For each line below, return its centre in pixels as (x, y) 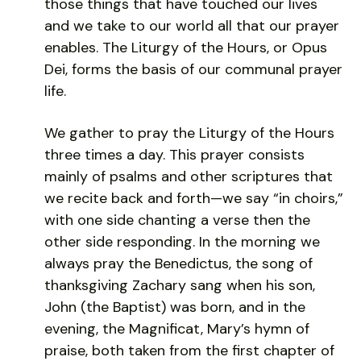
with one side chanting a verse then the (177, 220)
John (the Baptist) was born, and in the (175, 307)
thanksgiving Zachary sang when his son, (180, 285)
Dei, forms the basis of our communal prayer (193, 69)
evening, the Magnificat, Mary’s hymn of (177, 328)
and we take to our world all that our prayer (192, 25)
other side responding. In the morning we (182, 241)
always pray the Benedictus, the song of (178, 263)
